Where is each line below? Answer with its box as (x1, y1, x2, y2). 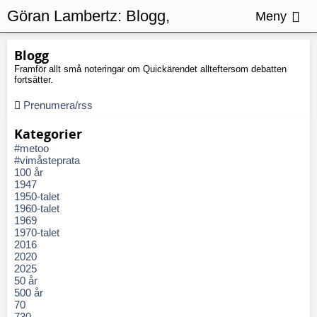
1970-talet (14, 226, 59, 238)
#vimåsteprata (14, 154, 80, 166)
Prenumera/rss (23, 99, 93, 111)
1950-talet (14, 190, 59, 202)
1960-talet (14, 202, 59, 214)
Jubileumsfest (7, 39, 101, 57)
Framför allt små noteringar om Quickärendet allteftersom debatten (14, 64, 287, 74)
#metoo (14, 142, 49, 154)
